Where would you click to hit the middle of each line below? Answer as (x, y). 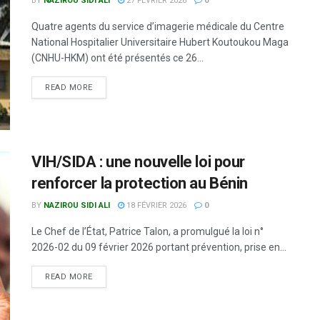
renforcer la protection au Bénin (140, 184)
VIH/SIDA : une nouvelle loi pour (138, 162)
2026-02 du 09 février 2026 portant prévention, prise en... (159, 247)
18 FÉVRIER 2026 (155, 206)
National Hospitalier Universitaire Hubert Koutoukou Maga (160, 42)
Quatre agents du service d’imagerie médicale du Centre (158, 26)
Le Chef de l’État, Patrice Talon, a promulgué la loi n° (147, 232)
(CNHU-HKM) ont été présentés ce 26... (117, 57)
